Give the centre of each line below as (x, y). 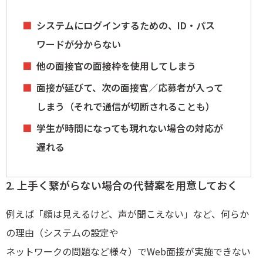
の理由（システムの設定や (62, 233)
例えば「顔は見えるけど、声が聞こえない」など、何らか (127, 214)
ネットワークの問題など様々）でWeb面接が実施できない (128, 252)
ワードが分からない (79, 44)
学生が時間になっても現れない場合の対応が (130, 128)
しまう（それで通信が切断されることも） (126, 107)
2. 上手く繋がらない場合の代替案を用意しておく (122, 185)
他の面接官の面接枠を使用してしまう (116, 66)
